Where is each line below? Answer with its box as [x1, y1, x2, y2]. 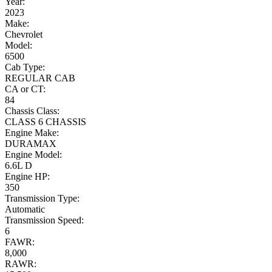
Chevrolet [5, 29, 42, 40]
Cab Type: [5, 62, 45, 73]
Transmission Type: [5, 193, 80, 204]
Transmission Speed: [5, 215, 84, 226]
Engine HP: [5, 171, 50, 182]
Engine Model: [5, 149, 62, 160]
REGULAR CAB [5, 73, 75, 84]
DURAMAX [5, 138, 56, 149]
